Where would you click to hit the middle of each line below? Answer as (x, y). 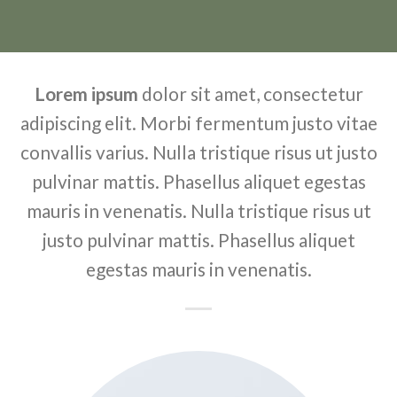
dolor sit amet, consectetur (250, 93)
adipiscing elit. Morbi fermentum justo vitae (198, 123)
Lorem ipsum (86, 93)
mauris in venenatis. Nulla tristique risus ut (198, 210)
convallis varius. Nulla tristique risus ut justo (198, 152)
